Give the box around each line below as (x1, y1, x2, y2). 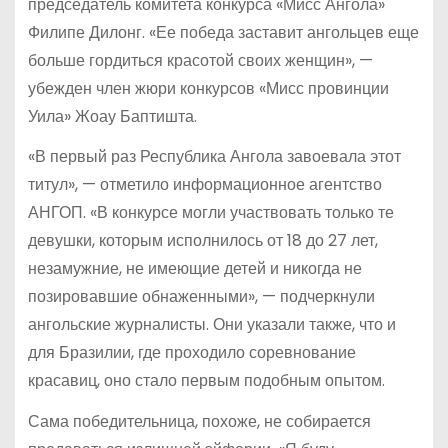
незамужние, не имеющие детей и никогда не (27, 257, 362, 281)
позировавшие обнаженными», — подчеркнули (27, 285, 375, 309)
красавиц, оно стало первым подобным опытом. (27, 369, 385, 393)
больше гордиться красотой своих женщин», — (27, 48, 373, 72)
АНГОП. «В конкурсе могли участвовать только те (27, 201, 394, 225)
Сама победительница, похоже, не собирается (27, 410, 371, 434)
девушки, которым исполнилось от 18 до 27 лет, (27, 229, 378, 253)
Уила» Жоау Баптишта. (27, 104, 197, 128)
